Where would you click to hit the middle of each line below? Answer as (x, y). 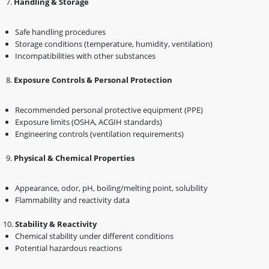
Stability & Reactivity (56, 224)
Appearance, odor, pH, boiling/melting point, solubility (111, 188)
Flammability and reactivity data (72, 200)
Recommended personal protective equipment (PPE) (109, 110)
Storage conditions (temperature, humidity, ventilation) (114, 44)
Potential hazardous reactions (68, 248)
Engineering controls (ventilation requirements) (99, 134)
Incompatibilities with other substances (85, 56)
